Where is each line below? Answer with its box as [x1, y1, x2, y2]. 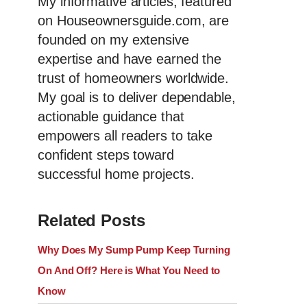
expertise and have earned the [38, 51, 222, 67]
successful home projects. [38, 167, 195, 182]
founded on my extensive [38, 32, 189, 48]
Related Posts [38, 211, 145, 230]
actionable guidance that [38, 109, 184, 125]
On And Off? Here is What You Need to [38, 265, 221, 277]
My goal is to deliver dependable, [38, 90, 236, 106]
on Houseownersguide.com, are [38, 13, 230, 29]
